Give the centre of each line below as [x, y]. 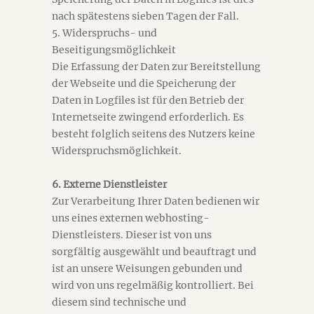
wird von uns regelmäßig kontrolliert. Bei [153, 285]
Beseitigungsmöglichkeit [114, 50]
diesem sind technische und [119, 302]
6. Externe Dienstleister [109, 184]
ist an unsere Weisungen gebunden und [147, 268]
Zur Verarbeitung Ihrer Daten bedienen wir [156, 201]
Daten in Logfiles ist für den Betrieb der [148, 100]
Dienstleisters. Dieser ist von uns [132, 235]
